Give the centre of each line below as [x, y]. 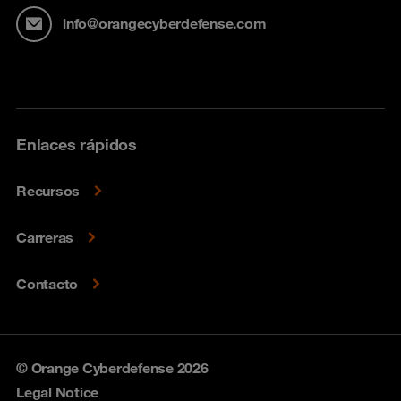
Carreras [45, 237]
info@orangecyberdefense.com [165, 24]
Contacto [47, 283]
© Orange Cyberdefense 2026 [112, 367]
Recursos [48, 190]
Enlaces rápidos [77, 144]
